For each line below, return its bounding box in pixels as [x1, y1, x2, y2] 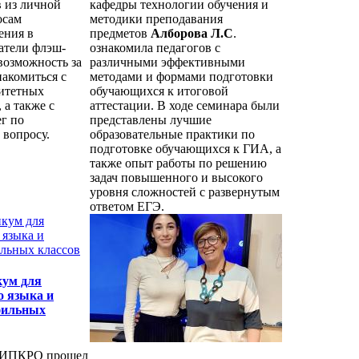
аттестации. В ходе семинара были [90, 98, 280, 112]
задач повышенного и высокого [90, 170, 263, 184]
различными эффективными [90, 54, 245, 69]
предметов [90, 26, 151, 40]
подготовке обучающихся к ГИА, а [90, 141, 281, 155]
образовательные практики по [90, 127, 255, 141]
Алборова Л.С [151, 26, 233, 40]
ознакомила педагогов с [90, 40, 220, 54]
